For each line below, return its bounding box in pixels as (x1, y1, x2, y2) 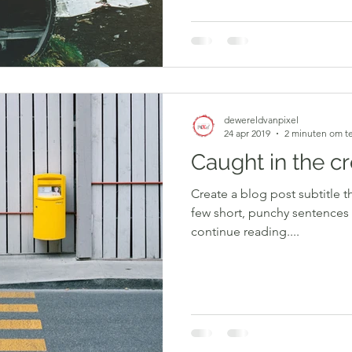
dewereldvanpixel (224, 114, 299, 126)
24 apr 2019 (224, 127, 270, 139)
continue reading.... (191, 224, 299, 239)
